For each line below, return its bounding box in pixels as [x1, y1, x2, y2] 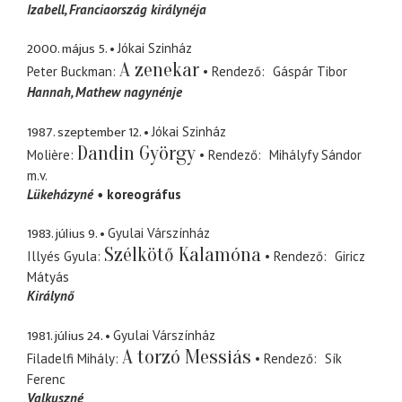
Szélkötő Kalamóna [104, 243, 261, 267]
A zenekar [119, 58, 199, 83]
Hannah [27, 83, 71, 101]
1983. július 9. [27, 223, 97, 246]
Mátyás [27, 268, 69, 286]
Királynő [27, 287, 74, 305]
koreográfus [107, 185, 181, 203]
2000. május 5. [27, 38, 107, 61]
